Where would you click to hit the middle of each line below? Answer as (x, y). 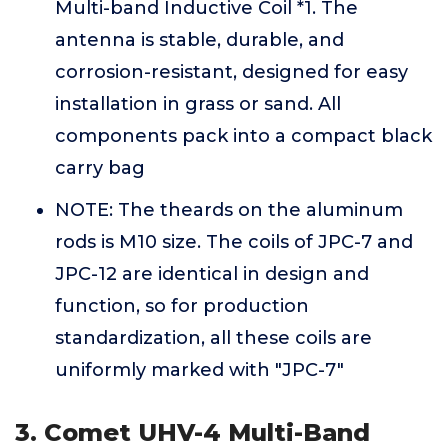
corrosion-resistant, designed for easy (231, 72)
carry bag (100, 168)
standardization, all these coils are (213, 338)
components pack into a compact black (243, 136)
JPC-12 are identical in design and (212, 274)
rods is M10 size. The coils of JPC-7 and (234, 242)
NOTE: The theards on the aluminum (229, 210)
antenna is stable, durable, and (199, 40)
